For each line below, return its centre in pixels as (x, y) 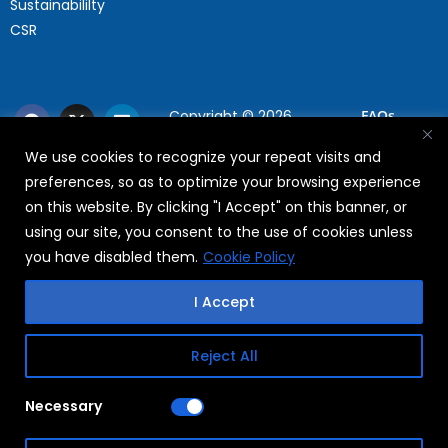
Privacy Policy (378, 160)
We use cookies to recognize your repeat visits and (203, 156)
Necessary (63, 405)
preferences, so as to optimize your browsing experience (223, 181)
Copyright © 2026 (231, 116)
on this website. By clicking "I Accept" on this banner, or (216, 206)
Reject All (224, 355)
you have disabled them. (111, 256)
